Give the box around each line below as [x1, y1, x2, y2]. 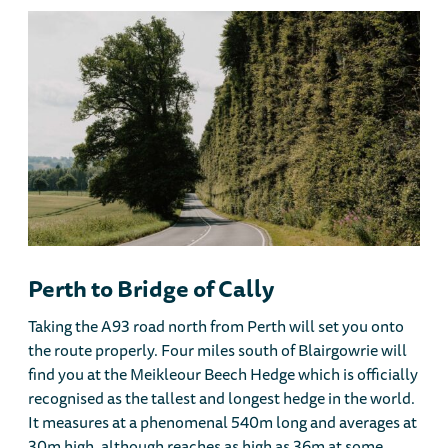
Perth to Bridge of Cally [28, 270, 275, 307]
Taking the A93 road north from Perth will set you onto [28, 313, 405, 340]
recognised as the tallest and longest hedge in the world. [28, 385, 416, 412]
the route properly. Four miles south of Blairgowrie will [28, 337, 408, 364]
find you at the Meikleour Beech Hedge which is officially [28, 361, 419, 388]
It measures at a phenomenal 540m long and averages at [28, 409, 418, 436]
